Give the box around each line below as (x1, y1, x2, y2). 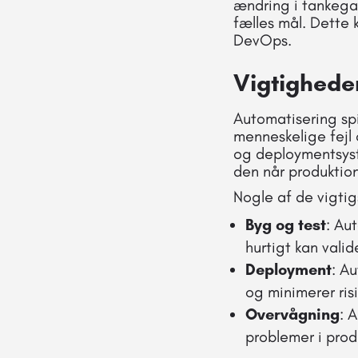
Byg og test (245, 214, 326, 234)
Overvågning (245, 304, 340, 324)
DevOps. (233, 30, 292, 50)
